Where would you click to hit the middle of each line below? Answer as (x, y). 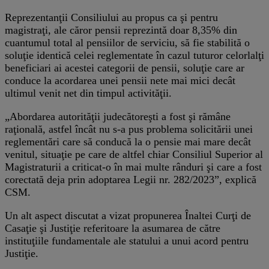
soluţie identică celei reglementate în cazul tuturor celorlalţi (134, 55)
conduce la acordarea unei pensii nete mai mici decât (120, 80)
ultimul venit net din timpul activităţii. (88, 93)
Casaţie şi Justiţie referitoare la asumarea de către (113, 228)
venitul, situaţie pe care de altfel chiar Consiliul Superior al (134, 154)
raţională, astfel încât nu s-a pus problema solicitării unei (129, 129)
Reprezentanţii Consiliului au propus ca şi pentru (111, 17)
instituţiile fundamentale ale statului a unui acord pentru (127, 240)
